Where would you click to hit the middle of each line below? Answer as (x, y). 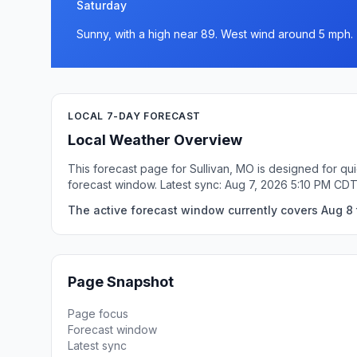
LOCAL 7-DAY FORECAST (134, 116)
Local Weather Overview (155, 140)
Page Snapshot (121, 282)
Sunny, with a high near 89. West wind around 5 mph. (215, 34)
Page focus (98, 314)
